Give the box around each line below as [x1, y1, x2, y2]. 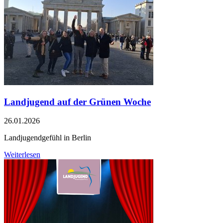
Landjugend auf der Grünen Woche [4, 96, 151, 107]
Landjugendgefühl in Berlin [4, 133, 91, 142]
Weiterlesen [4, 150, 40, 159]
